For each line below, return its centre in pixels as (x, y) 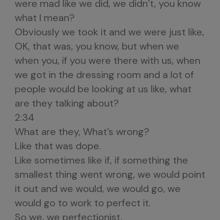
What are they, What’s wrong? (82, 132)
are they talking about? (67, 103)
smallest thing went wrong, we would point (110, 174)
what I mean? (45, 18)
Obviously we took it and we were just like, (110, 32)
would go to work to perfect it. (83, 203)
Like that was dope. (58, 146)
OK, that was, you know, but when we (97, 46)
